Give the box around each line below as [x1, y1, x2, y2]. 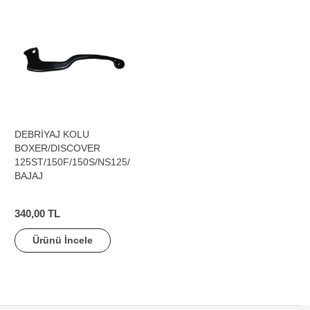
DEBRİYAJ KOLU [15, 129, 89, 140]
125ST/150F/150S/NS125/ [15, 156, 130, 167]
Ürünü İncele [33, 235, 93, 246]
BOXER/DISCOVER [15, 143, 100, 154]
